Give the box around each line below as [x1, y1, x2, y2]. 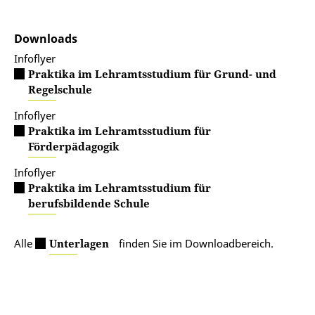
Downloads [14, 30, 77, 46]
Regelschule [28, 82, 92, 96]
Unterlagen [49, 236, 109, 250]
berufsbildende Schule [28, 195, 150, 210]
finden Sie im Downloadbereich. [116, 236, 274, 250]
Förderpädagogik [28, 139, 120, 153]
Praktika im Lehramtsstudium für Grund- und [28, 66, 276, 81]
